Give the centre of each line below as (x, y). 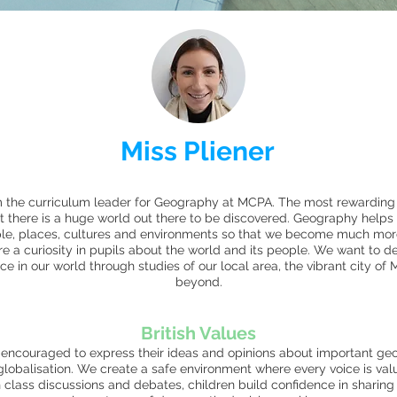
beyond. (198, 282)
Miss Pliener (198, 151)
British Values (198, 333)
